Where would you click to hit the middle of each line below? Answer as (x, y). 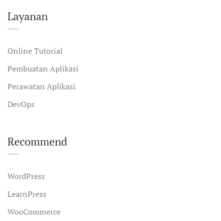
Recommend (37, 141)
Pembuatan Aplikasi (43, 69)
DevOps (21, 104)
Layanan (28, 16)
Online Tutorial (35, 51)
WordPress (26, 176)
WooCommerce (34, 212)
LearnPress (27, 194)
